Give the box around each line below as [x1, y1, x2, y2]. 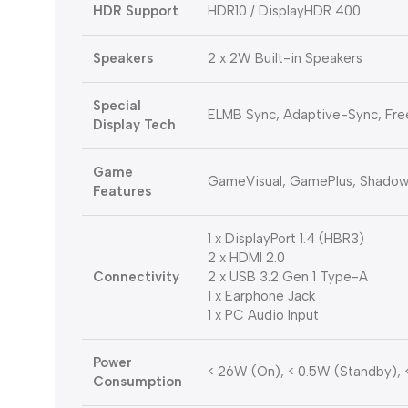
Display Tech [93, 117, 176, 134]
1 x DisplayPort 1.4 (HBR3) [208, 230, 364, 248]
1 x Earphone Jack [208, 288, 315, 305]
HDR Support [93, 3, 178, 20]
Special [93, 97, 141, 115]
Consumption [93, 373, 182, 391]
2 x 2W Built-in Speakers [208, 50, 362, 67]
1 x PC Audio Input [208, 307, 319, 324]
